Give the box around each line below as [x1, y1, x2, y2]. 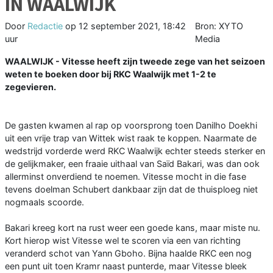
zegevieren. [5, 82, 56, 93]
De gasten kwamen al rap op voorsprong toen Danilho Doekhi [5, 120, 257, 131]
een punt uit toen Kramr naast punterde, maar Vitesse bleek [5, 261, 247, 272]
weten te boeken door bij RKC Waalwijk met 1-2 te [5, 69, 216, 80]
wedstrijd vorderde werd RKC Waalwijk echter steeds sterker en [5, 146, 265, 157]
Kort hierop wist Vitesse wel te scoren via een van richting [5, 235, 241, 246]
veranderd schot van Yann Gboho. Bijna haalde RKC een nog [5, 248, 252, 259]
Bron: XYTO [194, 21, 243, 32]
